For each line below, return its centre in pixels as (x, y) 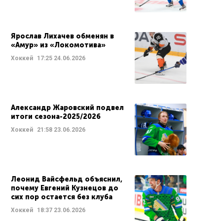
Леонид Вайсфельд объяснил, (67, 179)
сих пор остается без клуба (62, 197)
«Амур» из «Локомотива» (58, 45)
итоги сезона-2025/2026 (56, 116)
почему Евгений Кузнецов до (65, 188)
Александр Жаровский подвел (67, 108)
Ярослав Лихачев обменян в (62, 36)
